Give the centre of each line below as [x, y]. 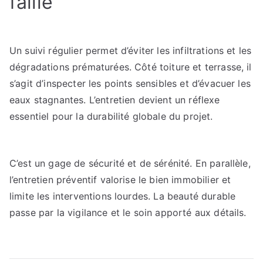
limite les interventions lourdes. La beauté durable [123, 196]
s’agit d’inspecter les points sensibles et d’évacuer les [130, 83]
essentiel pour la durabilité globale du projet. [111, 116]
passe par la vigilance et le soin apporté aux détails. [128, 213]
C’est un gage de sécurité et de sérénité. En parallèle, [130, 163]
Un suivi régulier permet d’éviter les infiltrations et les [131, 50]
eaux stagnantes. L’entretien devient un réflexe [115, 100]
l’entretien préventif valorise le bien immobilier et [120, 180]
